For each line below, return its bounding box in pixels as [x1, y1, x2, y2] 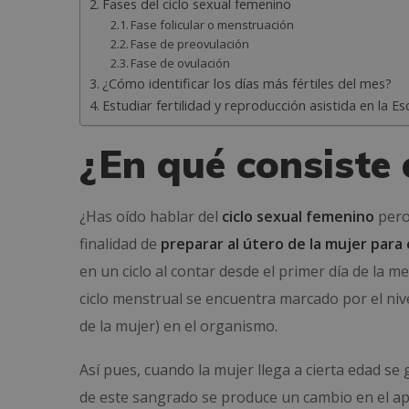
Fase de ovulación [131, 55, 231, 71]
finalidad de [79, 234, 161, 254]
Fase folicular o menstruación [131, 16, 295, 33]
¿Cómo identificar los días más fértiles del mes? [101, 75, 392, 92]
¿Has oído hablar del [79, 206, 222, 226]
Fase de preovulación [131, 36, 250, 52]
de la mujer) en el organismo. [79, 316, 278, 336]
